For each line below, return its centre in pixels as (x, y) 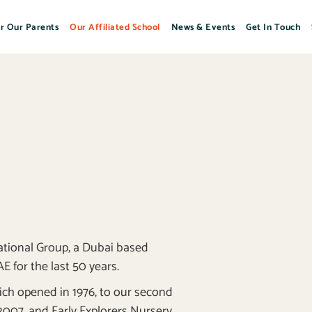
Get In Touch (273, 28)
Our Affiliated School (115, 28)
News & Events (203, 28)
